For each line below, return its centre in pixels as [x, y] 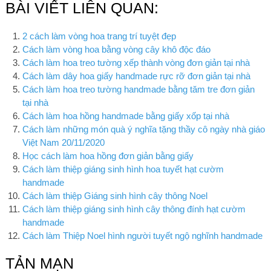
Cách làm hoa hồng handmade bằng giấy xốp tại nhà [126, 116]
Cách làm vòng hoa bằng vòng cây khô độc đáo [117, 49]
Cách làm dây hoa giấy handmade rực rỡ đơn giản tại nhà [137, 76]
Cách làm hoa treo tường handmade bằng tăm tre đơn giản [139, 89]
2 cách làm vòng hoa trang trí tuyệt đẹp [100, 36]
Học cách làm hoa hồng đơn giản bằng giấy [108, 155]
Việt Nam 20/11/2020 [64, 142]
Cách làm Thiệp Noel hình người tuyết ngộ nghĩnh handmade [143, 235]
